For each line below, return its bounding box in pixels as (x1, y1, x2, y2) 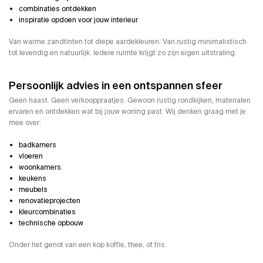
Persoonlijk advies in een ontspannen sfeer (9, 78, 222, 93)
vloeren (19, 151, 43, 161)
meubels (19, 185, 48, 195)
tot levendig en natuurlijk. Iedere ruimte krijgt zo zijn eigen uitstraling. (9, 48, 237, 58)
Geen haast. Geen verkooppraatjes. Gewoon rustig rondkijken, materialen (9, 96, 251, 106)
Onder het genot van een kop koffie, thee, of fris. (9, 240, 167, 250)
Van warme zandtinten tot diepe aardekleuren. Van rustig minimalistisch (9, 36, 247, 46)
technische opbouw (19, 218, 83, 228)
